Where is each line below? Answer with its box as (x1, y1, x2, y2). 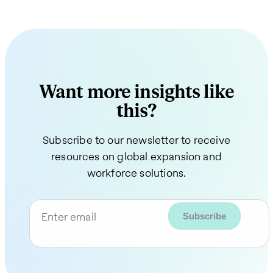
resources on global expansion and (51, 148, 222, 164)
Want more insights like (39, 80, 234, 104)
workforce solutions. (87, 165, 186, 180)
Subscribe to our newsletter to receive (43, 132, 230, 147)
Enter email (41, 208, 96, 224)
